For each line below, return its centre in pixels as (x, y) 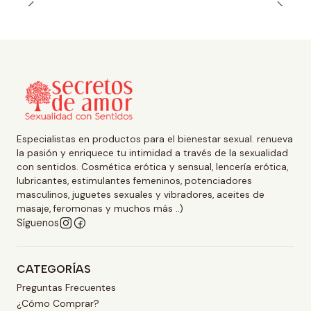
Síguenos (38, 223)
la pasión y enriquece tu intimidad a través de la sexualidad (152, 153)
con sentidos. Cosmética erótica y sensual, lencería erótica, (152, 167)
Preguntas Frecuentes (66, 287)
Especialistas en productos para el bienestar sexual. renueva (155, 140)
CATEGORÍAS (54, 269)
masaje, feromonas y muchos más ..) (100, 209)
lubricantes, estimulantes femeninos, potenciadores (134, 181)
